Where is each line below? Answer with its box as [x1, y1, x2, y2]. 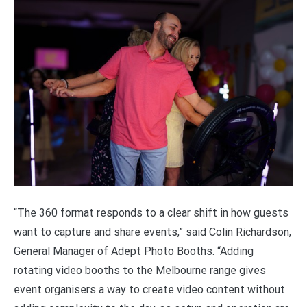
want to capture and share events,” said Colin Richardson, [14, 225, 291, 238]
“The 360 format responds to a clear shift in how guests [14, 206, 288, 219]
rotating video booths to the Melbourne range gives [14, 263, 266, 277]
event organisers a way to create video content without [14, 282, 285, 296]
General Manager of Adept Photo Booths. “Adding [14, 244, 254, 258]
